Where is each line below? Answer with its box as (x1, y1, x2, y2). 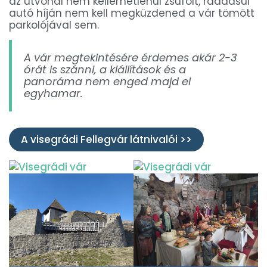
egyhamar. (24, 85, 83, 101)
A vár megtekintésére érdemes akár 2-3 (24, 49, 237, 65)
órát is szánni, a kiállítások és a (24, 61, 186, 77)
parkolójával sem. (9, 17, 99, 32)
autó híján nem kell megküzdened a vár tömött (9, 5, 254, 20)
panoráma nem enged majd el (24, 73, 191, 89)
